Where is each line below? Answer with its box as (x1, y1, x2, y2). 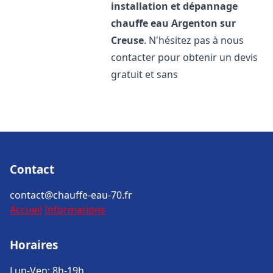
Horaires (10, 237, 58, 252)
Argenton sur (171, 16, 236, 30)
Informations (44, 203, 105, 216)
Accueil (10, 203, 42, 216)
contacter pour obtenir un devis (111, 51, 258, 64)
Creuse (111, 34, 144, 47)
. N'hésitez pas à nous (144, 34, 244, 47)
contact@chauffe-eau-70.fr (10, 188, 132, 202)
